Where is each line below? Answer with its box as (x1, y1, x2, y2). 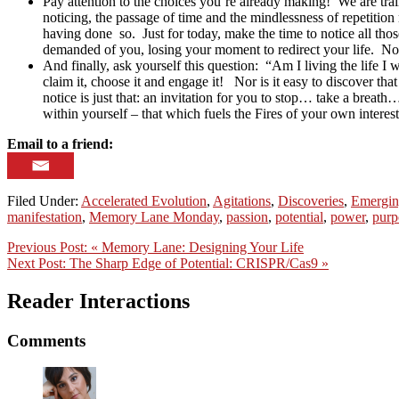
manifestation (7, 208, 82, 224)
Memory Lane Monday (89, 208, 219, 224)
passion (226, 208, 268, 224)
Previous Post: (7, 239, 91, 255)
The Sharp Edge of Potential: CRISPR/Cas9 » (69, 255, 329, 271)
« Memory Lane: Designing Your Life (91, 239, 304, 255)
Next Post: (7, 255, 69, 271)
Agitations (213, 192, 271, 208)
